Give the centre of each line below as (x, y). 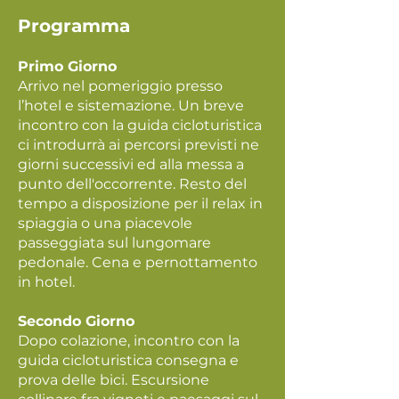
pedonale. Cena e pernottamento (138, 262)
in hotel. (46, 282)
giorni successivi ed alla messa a (131, 164)
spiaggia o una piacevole (105, 223)
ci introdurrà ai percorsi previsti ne (138, 145)
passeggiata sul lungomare (114, 243)
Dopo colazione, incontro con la (129, 341)
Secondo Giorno (76, 321)
